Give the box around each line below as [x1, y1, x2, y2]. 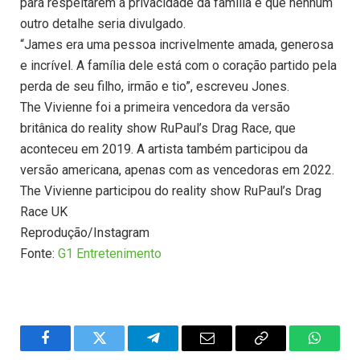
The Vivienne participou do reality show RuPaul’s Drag [20, 183, 321, 199]
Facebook [44, 342, 100, 358]
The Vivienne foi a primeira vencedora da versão [20, 100, 290, 116]
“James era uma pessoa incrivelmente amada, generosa [20, 37, 333, 53]
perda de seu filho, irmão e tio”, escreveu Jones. [20, 79, 289, 95]
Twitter [98, 342, 140, 358]
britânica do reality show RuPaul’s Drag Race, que [20, 121, 296, 137]
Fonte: [20, 246, 58, 262]
